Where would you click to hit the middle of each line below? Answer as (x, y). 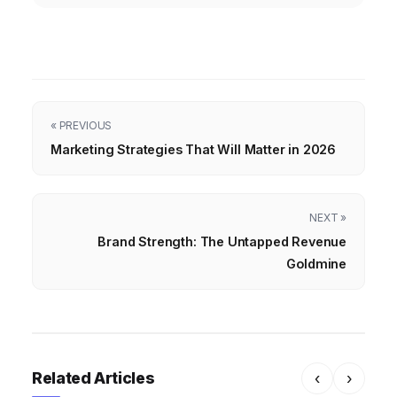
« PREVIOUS (82, 125)
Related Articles (93, 378)
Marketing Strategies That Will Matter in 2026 (194, 149)
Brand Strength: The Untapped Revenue (222, 241)
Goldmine (316, 263)
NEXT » (328, 217)
